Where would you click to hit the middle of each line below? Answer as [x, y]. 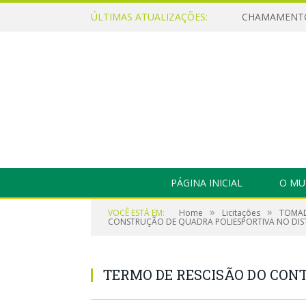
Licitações [241, 213]
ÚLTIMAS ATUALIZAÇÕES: [149, 17]
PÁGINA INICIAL [207, 183]
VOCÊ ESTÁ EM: [136, 213]
